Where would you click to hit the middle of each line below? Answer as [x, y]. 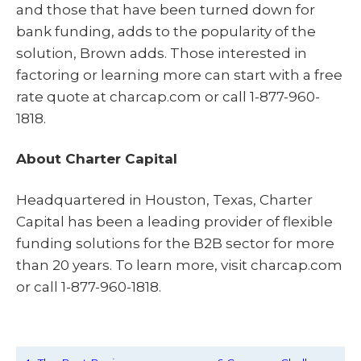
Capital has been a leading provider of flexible [174, 222]
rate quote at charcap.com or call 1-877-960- [168, 96]
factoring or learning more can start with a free [179, 75]
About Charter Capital [97, 159]
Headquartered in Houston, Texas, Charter [164, 200]
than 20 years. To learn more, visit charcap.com [179, 266]
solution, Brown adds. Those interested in [162, 53]
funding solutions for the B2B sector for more [175, 244]
